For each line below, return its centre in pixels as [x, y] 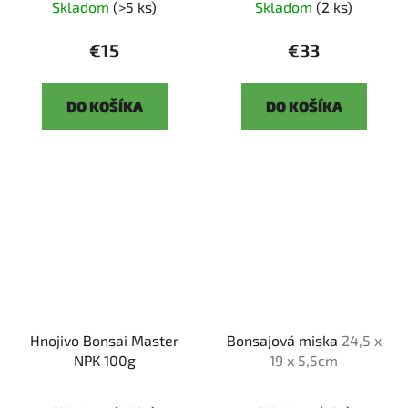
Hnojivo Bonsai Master [104, 341]
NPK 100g [104, 361]
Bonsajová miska [284, 341]
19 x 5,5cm [304, 361]
